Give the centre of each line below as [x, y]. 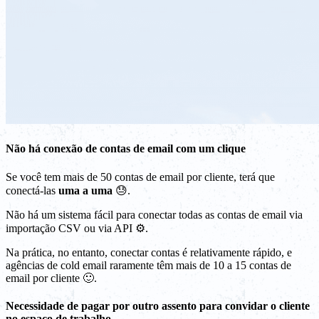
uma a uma [85, 190]
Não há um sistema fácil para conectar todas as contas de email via [154, 214]
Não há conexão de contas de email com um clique [126, 149]
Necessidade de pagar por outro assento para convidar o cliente [158, 305]
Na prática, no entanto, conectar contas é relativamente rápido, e [149, 252]
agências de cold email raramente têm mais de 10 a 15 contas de [148, 265]
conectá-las [32, 190]
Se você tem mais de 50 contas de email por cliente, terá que [140, 177]
